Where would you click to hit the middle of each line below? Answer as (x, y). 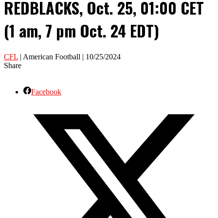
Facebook (46, 91)
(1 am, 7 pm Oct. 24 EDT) (82, 31)
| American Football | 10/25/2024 (69, 56)
